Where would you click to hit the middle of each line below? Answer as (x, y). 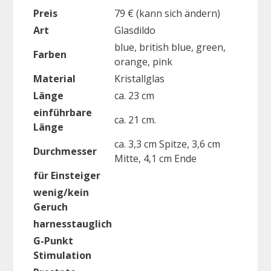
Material (54, 78)
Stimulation (62, 255)
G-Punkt (53, 240)
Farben (50, 54)
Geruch (51, 207)
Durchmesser (65, 151)
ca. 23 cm (134, 95)
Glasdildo (135, 30)
